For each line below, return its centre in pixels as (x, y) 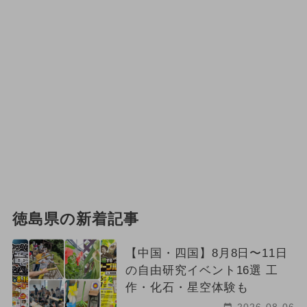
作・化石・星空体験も (187, 288)
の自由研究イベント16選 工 (202, 271)
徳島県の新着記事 (75, 220)
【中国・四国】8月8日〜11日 (207, 254)
